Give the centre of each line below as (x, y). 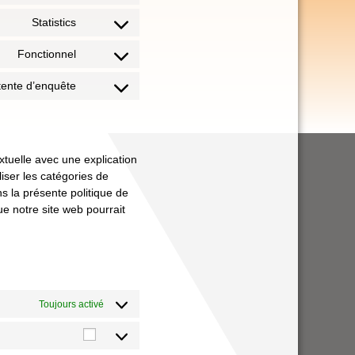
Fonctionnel (47, 54)
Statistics (54, 22)
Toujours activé (71, 304)
